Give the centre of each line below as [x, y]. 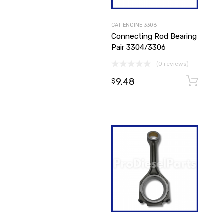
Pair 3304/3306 [139, 48]
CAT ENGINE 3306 [134, 25]
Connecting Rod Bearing [154, 37]
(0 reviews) [173, 64]
